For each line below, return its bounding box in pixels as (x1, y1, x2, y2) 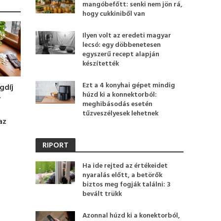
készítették (82, 58, 119, 70)
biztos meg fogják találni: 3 (82, 179, 171, 190)
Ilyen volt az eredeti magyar (82, 30, 172, 41)
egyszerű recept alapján (82, 49, 160, 60)
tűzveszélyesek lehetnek (82, 108, 159, 119)
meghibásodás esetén (82, 99, 153, 110)
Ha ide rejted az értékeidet (82, 160, 168, 172)
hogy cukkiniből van (82, 8, 146, 20)
